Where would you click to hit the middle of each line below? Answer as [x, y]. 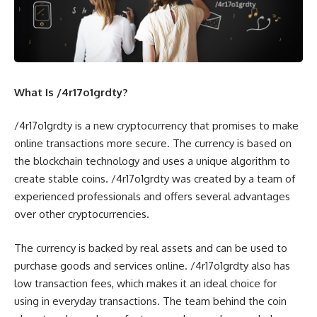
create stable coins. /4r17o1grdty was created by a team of [155, 179]
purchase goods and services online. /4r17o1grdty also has [152, 265]
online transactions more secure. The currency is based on [153, 144]
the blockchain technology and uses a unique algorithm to [152, 161]
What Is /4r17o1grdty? [71, 92]
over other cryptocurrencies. [82, 214]
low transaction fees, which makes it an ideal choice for [145, 283]
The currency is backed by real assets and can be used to [151, 248]
